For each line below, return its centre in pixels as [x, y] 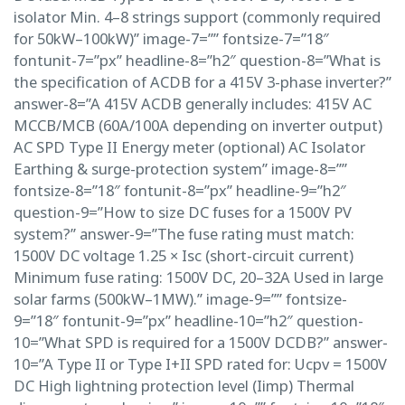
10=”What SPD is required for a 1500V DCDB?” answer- [201, 342]
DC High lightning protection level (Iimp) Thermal [184, 385]
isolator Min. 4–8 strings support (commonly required [197, 16]
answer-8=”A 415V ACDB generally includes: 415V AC [193, 103]
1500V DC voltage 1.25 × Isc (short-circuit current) [184, 255]
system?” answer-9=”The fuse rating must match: [184, 233]
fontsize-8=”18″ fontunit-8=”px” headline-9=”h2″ [180, 190]
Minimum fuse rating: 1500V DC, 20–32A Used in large [198, 277]
